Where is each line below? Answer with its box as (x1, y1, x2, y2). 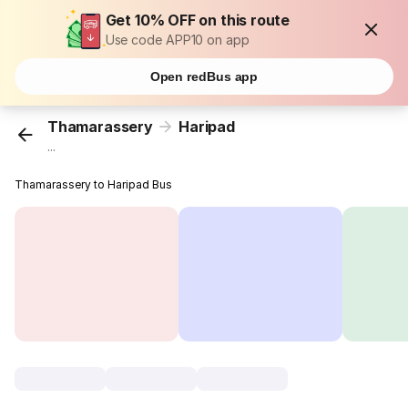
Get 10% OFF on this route (105, 11, 291, 29)
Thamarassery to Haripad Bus (15, 178, 173, 192)
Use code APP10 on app (105, 32, 250, 47)
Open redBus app (149, 69, 259, 84)
